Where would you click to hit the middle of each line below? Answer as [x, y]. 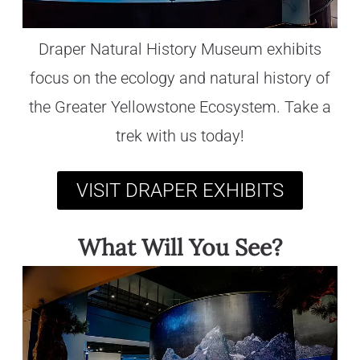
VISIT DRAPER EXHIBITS [180, 190]
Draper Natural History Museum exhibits [180, 49]
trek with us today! [180, 136]
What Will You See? [180, 247]
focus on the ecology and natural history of [180, 78]
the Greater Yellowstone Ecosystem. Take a [180, 107]
